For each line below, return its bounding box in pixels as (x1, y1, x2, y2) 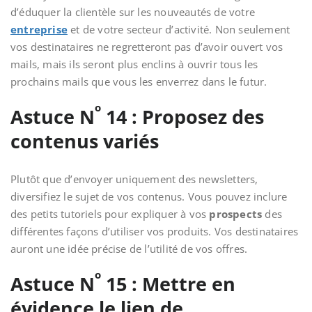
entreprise (10, 22, 68, 36)
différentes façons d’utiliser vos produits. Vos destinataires (10, 224, 299, 238)
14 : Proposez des (101, 104, 264, 130)
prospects (209, 207, 263, 221)
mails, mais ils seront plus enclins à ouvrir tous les (10, 57, 258, 71)
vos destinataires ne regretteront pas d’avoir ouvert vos (10, 40, 283, 54)
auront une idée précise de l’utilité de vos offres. (10, 242, 248, 256)
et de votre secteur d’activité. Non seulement (68, 22, 290, 36)
